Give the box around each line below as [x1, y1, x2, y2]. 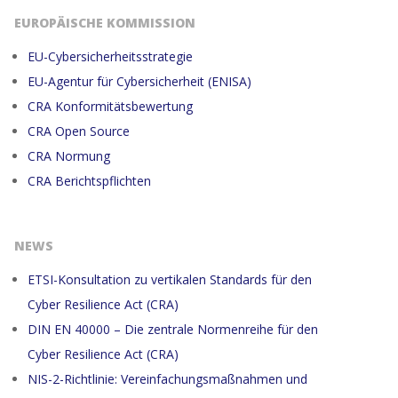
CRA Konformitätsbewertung [28, 97, 193, 115]
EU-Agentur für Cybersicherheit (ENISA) [28, 72, 251, 90]
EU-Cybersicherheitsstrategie [28, 47, 193, 65]
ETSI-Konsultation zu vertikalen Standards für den [28, 270, 312, 288]
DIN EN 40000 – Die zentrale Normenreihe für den [28, 320, 318, 338]
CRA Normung [28, 147, 110, 164]
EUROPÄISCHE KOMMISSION [14, 13, 195, 31]
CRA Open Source [28, 122, 130, 139]
